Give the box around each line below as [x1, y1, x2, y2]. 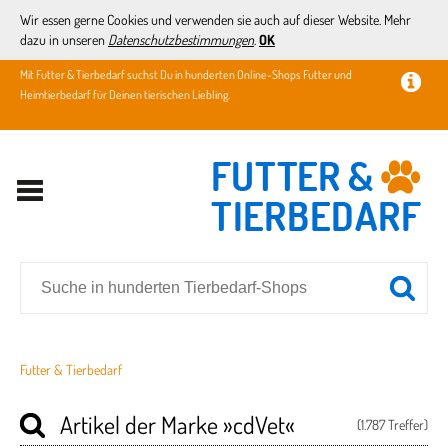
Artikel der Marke [60, 409, 223, 440]
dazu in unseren [20, 31, 108, 48]
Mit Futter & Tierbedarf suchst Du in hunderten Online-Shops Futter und [20, 67, 352, 82]
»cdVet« [223, 409, 295, 440]
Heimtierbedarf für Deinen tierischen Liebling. [20, 87, 230, 102]
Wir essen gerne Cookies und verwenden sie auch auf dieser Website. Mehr [20, 11, 411, 28]
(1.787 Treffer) [357, 416, 428, 433]
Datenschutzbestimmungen [108, 31, 254, 48]
